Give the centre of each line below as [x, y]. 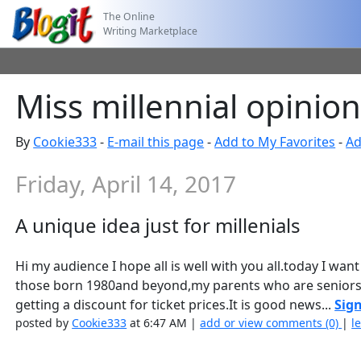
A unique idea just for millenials [158, 225]
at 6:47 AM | [164, 323]
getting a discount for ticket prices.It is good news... [175, 305]
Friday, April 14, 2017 [126, 184]
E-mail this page [156, 142]
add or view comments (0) [271, 323]
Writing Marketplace [151, 31]
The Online [129, 16]
